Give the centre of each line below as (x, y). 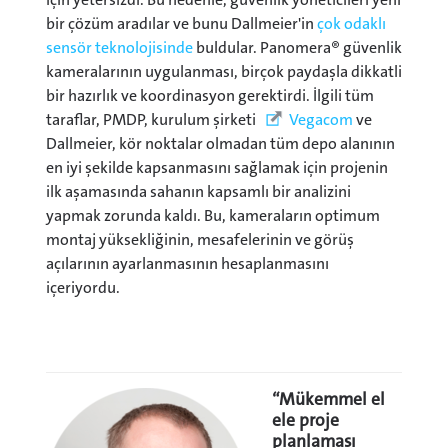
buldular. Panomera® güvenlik (297, 48)
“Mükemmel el (328, 400)
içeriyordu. (84, 288)
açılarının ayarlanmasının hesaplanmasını (187, 264)
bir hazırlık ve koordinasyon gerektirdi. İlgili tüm (210, 96)
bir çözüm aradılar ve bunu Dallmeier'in (181, 24)
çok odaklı (351, 24)
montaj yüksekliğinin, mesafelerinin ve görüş (200, 240)
